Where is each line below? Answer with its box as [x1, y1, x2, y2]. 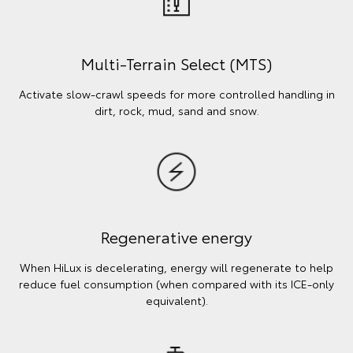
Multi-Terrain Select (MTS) [81, 51, 272, 74]
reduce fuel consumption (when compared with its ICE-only [19, 275, 334, 292]
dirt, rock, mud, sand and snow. [94, 102, 259, 118]
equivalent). [145, 292, 208, 308]
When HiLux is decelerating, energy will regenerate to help [20, 258, 333, 275]
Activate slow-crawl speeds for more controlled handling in [18, 85, 335, 102]
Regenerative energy [101, 225, 252, 247]
